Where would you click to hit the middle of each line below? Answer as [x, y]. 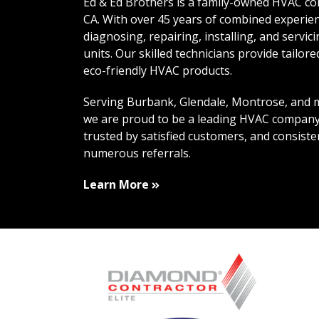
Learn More [116, 184]
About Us [174, 184]
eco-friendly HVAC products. [158, 70]
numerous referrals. [137, 153]
